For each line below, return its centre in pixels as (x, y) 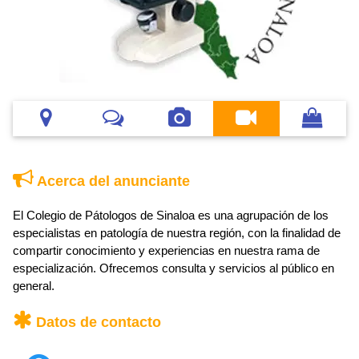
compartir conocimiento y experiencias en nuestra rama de (166, 251)
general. (34, 286)
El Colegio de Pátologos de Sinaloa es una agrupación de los (171, 216)
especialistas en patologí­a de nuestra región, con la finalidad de (177, 233)
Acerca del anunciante (112, 182)
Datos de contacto (97, 323)
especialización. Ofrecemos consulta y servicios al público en (173, 268)
